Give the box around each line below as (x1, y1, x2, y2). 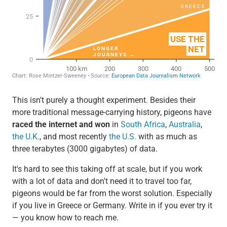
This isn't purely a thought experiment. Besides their (12, 95, 196, 105)
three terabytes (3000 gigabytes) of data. (12, 143, 158, 154)
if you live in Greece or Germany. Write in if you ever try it (12, 200, 212, 210)
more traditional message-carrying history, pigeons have (12, 107, 211, 117)
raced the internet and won (12, 119, 110, 129)
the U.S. (108, 131, 136, 141)
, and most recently (39, 131, 109, 141)
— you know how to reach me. (12, 212, 119, 222)
